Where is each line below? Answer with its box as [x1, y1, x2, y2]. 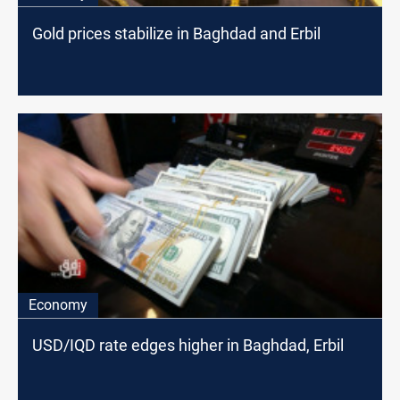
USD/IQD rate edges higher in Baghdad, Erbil [32, 335, 344, 354]
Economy [29, 296, 87, 313]
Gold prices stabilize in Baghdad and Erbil [32, 24, 321, 44]
